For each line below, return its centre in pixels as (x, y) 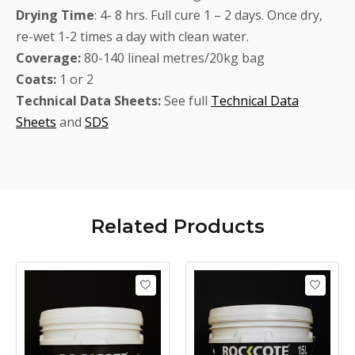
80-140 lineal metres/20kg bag (173, 57)
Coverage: (48, 57)
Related (129, 226)
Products (216, 226)
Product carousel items (83, 269)
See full (187, 100)
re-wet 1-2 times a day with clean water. (132, 36)
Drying (37, 15)
